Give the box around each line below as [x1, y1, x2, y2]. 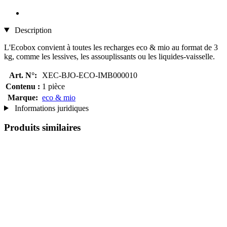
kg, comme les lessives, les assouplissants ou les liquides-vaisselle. [4, 52, 215, 61]
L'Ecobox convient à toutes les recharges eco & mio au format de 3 [4, 43, 218, 52]
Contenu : [6, 82, 40, 91]
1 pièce [42, 82, 65, 91]
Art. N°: [9, 70, 37, 80]
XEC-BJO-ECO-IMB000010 [42, 70, 137, 80]
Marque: [8, 93, 38, 102]
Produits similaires [4, 122, 81, 133]
